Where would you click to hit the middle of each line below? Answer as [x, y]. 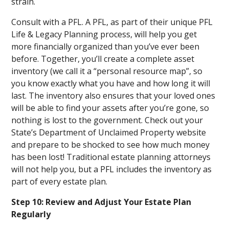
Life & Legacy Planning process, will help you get [104, 34]
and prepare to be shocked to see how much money [111, 145]
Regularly [31, 214]
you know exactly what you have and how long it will [111, 83]
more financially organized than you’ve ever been [106, 47]
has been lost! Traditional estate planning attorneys [111, 157]
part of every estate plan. [61, 181]
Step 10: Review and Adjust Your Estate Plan [101, 202]
